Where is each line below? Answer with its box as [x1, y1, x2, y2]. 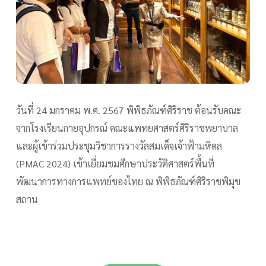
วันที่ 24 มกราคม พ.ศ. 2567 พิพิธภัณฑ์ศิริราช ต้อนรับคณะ [16, 104, 241, 117]
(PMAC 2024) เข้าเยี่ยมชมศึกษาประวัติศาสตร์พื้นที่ [16, 157, 214, 170]
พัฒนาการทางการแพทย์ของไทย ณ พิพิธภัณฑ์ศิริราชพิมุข [16, 175, 240, 188]
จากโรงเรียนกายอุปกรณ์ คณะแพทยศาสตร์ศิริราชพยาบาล [16, 122, 238, 135]
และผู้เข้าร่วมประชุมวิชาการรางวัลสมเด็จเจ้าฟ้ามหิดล [16, 140, 222, 153]
